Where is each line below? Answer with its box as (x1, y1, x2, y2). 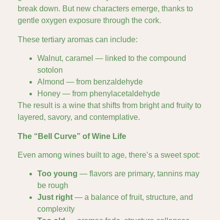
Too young (37, 169, 80, 178)
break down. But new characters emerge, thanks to (18, 4, 193, 13)
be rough (37, 181, 68, 190)
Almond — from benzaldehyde (37, 78, 143, 86)
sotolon (37, 66, 63, 75)
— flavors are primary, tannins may (80, 169, 199, 178)
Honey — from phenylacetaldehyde (37, 89, 160, 98)
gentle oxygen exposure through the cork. (18, 16, 161, 25)
